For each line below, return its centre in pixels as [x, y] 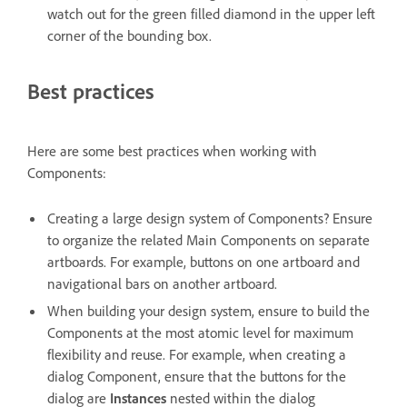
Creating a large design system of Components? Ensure [210, 218]
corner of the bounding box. [129, 36]
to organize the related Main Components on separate [208, 240]
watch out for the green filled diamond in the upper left [211, 14]
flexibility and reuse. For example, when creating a [197, 355]
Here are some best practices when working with [172, 151]
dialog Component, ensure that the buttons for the [197, 377]
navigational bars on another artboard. [162, 284]
